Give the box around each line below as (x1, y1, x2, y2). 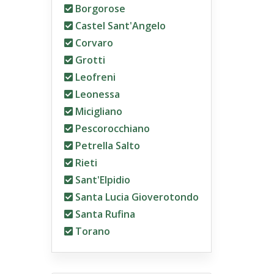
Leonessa (72, 87, 120, 101)
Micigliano (72, 105, 122, 118)
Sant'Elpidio (72, 173, 130, 187)
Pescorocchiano (72, 122, 150, 135)
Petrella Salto (72, 139, 140, 152)
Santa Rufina (72, 207, 135, 221)
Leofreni (72, 70, 116, 84)
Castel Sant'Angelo (72, 19, 166, 32)
